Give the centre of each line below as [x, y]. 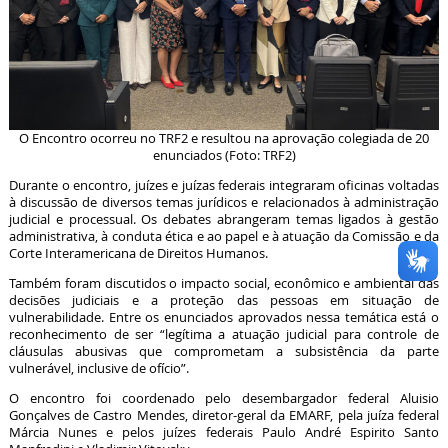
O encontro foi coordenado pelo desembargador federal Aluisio [224, 398]
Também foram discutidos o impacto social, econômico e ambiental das [224, 283]
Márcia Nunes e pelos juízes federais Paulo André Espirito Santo [224, 432]
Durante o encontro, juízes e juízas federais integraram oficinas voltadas [224, 185]
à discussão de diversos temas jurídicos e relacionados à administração [224, 202]
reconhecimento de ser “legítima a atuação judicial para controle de [224, 334]
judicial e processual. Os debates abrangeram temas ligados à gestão [224, 219]
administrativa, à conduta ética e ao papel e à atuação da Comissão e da [224, 236]
